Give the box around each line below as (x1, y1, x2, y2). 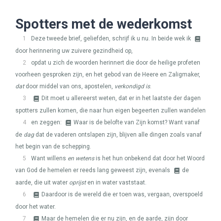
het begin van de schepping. (15, 143, 91, 150)
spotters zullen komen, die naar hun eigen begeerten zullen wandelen (15, 107, 206, 114)
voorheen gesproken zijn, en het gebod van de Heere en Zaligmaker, (15, 71, 200, 78)
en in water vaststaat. (86, 179, 147, 186)
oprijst (69, 179, 86, 186)
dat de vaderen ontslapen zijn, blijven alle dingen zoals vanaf (34, 131, 202, 138)
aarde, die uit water (15, 179, 69, 186)
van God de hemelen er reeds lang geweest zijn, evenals (15, 167, 172, 174)
